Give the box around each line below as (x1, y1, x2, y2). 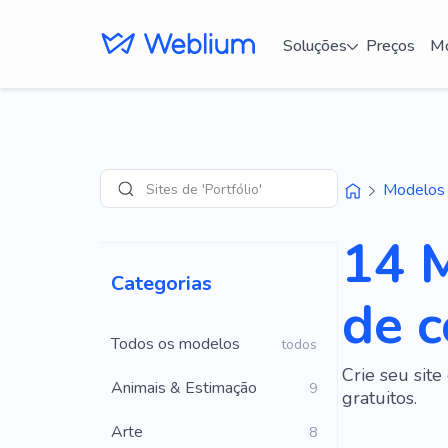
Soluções (282, 34, 347, 57)
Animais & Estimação (111, 377, 257, 399)
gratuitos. (341, 386, 417, 410)
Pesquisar (114, 185, 184, 207)
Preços (365, 34, 415, 57)
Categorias (111, 270, 212, 297)
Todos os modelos (111, 333, 240, 355)
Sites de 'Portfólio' (145, 179, 262, 198)
